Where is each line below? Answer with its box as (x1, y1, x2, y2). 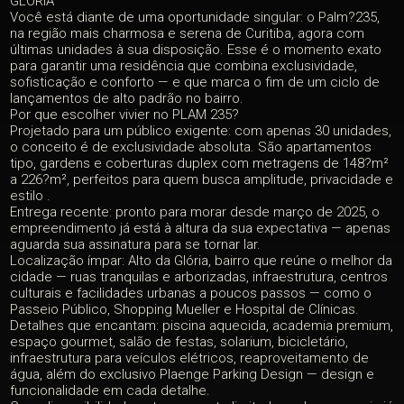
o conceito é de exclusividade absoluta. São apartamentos (10, 139, 372, 155)
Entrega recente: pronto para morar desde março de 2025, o (10, 204, 381, 220)
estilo (10, 188, 48, 204)
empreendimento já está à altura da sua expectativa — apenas (10, 220, 391, 236)
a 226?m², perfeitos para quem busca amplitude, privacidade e (10, 171, 394, 188)
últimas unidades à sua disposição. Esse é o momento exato (10, 41, 382, 58)
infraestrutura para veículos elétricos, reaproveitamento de (10, 350, 370, 366)
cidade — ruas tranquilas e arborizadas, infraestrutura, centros (10, 269, 389, 285)
